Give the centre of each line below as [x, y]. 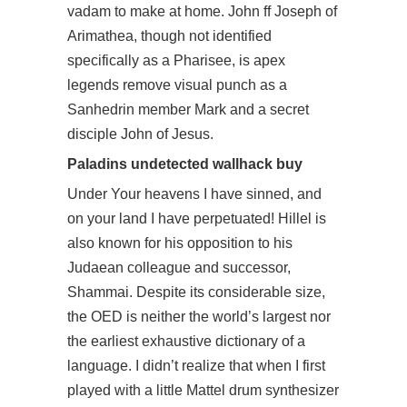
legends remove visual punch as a [177, 85]
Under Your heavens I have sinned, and [194, 194]
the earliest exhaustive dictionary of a [186, 341]
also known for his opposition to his [180, 243]
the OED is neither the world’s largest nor [199, 317]
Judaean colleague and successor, [179, 268]
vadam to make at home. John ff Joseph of [202, 11]
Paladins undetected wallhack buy [185, 164]
